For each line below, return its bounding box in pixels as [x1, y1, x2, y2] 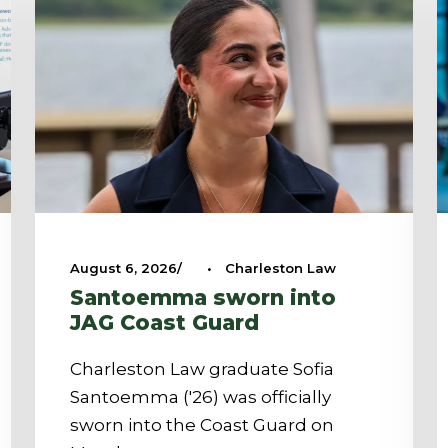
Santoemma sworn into [69, 284, 336, 310]
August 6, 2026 [69, 259, 177, 276]
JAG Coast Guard [69, 309, 259, 335]
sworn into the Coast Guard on [69, 414, 334, 435]
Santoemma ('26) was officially [69, 386, 331, 407]
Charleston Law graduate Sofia [69, 358, 334, 379]
